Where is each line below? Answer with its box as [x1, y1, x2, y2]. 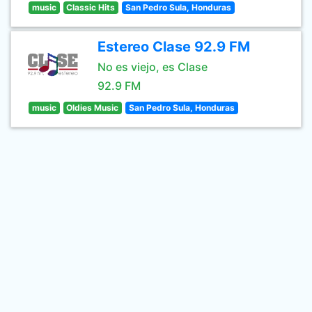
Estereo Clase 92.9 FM [97, 38, 250, 55]
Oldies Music [66, 102, 119, 113]
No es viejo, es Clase [97, 60, 208, 74]
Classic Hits [66, 2, 116, 13]
